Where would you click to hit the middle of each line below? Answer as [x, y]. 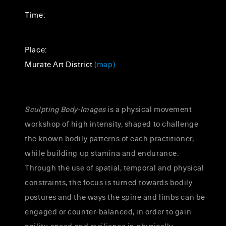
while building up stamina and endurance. [102, 153]
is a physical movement [149, 109]
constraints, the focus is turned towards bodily [109, 182]
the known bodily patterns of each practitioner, [109, 138]
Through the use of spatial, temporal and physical [115, 168]
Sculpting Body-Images [65, 109]
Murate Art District [60, 64]
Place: [36, 50]
